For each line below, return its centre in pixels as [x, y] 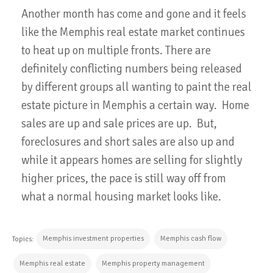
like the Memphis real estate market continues [133, 33]
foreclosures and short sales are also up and [128, 142]
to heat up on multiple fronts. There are [116, 51]
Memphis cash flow [191, 239]
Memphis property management [153, 264]
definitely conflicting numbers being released [132, 69]
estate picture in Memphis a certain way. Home [135, 106]
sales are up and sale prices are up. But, [119, 124]
